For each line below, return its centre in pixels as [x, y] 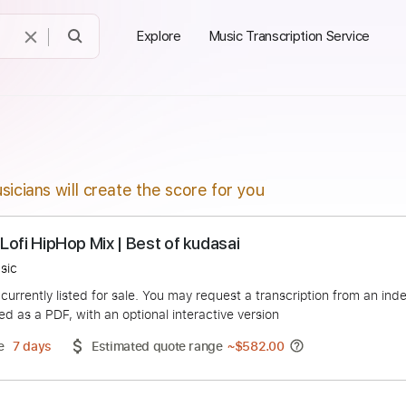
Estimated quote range [220, 384]
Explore [159, 36]
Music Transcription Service [289, 36]
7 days [81, 384]
